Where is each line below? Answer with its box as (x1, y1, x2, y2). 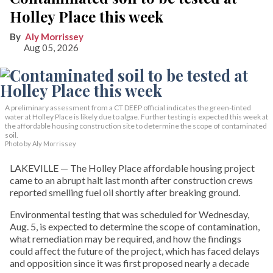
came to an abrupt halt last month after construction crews (10, 174, 253, 186)
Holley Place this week (10, 7, 163, 26)
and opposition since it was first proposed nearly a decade (10, 257, 249, 269)
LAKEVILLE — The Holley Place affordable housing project (10, 162, 255, 174)
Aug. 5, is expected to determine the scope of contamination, (10, 221, 260, 232)
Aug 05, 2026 (23, 42, 79, 53)
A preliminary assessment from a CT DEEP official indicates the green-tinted (5, 103, 251, 112)
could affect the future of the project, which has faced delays (10, 245, 260, 257)
